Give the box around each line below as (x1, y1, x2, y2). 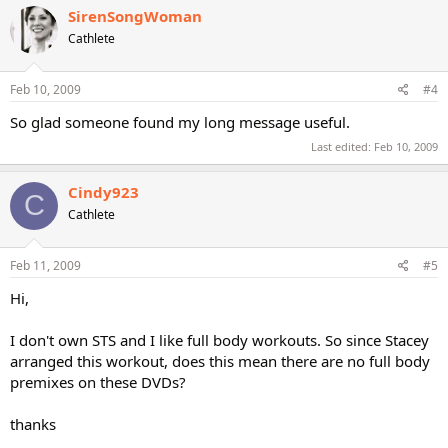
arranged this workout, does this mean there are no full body (10, 351, 430, 371)
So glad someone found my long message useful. (10, 112, 350, 132)
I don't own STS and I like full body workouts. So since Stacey (10, 330, 429, 350)
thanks (10, 414, 56, 434)
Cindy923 (68, 181, 139, 202)
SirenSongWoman (68, 5, 202, 26)
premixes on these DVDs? (10, 372, 186, 392)
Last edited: (311, 138, 374, 154)
